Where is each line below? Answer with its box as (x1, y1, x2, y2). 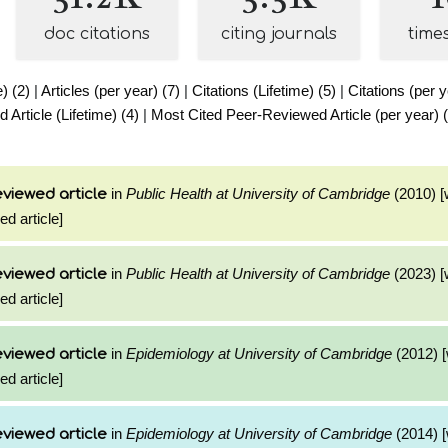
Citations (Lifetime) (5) (192, 82, 336, 99)
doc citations (44, 25, 150, 43)
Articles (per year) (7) (41, 82, 180, 99)
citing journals (221, 25, 337, 43)
